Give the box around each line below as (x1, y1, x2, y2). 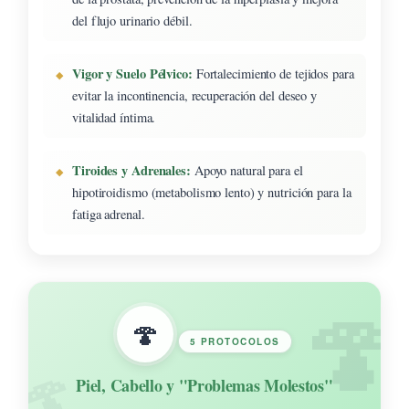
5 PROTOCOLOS (189, 334, 280, 348)
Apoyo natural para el (190, 161, 303, 179)
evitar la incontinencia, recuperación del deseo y (72, 86, 318, 104)
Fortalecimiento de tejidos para (192, 64, 354, 82)
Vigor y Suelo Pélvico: (72, 63, 193, 83)
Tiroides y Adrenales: (72, 160, 191, 180)
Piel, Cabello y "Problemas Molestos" (76, 372, 333, 397)
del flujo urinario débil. (72, 11, 193, 29)
